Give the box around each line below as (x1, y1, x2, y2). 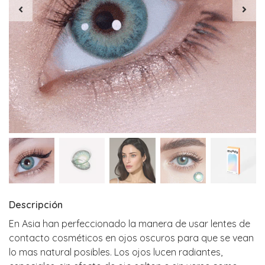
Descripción (9, 199, 63, 211)
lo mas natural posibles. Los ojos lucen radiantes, (9, 246, 222, 258)
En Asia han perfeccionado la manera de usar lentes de (9, 218, 250, 230)
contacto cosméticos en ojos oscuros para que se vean (9, 232, 254, 244)
